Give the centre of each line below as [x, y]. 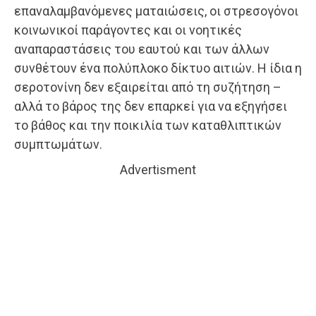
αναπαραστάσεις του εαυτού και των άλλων [142, 49]
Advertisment [158, 170]
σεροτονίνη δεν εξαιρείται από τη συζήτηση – [148, 87]
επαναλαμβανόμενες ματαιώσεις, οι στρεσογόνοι [156, 11]
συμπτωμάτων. [58, 145]
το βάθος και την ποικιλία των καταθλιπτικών [148, 126]
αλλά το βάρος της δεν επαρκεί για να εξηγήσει [151, 107]
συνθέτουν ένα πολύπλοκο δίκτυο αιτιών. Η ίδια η [158, 68]
